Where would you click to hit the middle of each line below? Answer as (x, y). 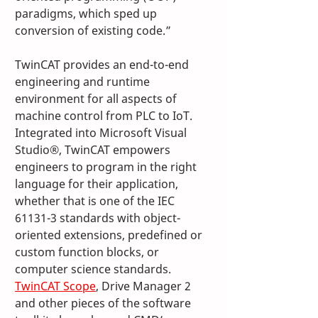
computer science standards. (94, 269)
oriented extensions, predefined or (110, 235)
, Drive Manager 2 (145, 286)
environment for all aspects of (97, 99)
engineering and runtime (84, 82)
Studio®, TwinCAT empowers (94, 150)
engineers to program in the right (107, 167)
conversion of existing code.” (93, 31)
